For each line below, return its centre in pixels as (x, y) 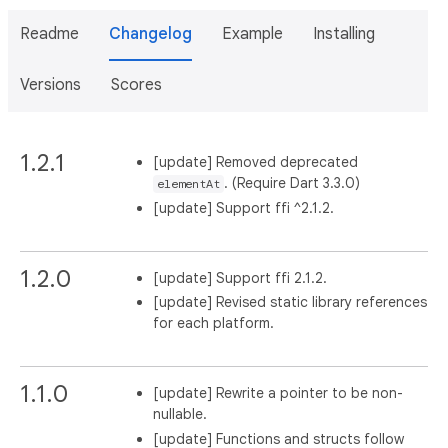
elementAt (189, 184)
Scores (136, 85)
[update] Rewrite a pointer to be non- (278, 393)
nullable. (180, 414)
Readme (49, 34)
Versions (50, 85)
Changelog (150, 34)
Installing (344, 34)
